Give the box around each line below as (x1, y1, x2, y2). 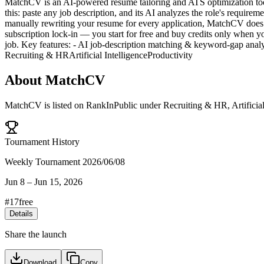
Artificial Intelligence (69, 49, 147, 60)
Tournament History (5, 136, 80, 147)
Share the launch (5, 229, 67, 239)
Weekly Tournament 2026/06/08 (5, 156, 125, 167)
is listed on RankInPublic (42, 100, 137, 110)
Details (9, 209, 33, 218)
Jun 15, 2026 (34, 176, 82, 187)
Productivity (147, 49, 193, 60)
